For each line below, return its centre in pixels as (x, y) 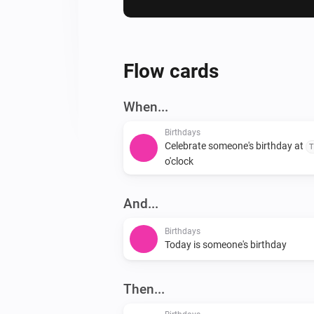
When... (146, 107)
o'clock (179, 161)
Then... (144, 289)
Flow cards (171, 71)
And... (141, 203)
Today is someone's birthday (226, 244)
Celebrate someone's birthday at (235, 145)
